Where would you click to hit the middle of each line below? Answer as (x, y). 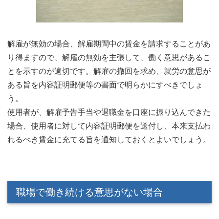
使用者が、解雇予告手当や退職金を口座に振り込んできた (109, 112)
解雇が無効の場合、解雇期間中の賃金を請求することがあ (109, 44)
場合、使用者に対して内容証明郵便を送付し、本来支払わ (109, 126)
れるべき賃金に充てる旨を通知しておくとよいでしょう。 (109, 139)
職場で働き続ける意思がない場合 (89, 192)
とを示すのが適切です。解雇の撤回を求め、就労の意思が (109, 71)
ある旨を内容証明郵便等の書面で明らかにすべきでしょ (105, 85)
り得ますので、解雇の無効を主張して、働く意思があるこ (109, 57)
